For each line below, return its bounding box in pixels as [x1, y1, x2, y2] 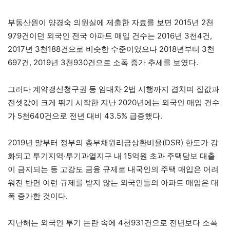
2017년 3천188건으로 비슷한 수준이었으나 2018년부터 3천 [8, 44, 215, 54]
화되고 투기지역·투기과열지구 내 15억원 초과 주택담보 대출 [8, 151, 215, 161]
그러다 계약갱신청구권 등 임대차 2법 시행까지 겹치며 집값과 [8, 84, 219, 94]
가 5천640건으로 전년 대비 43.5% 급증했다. [8, 111, 162, 121]
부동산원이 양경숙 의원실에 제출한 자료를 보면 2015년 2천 [8, 17, 214, 28]
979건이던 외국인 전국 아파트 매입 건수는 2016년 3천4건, [8, 31, 212, 41]
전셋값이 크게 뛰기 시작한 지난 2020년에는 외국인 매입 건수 [8, 98, 220, 108]
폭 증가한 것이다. [8, 191, 68, 201]
